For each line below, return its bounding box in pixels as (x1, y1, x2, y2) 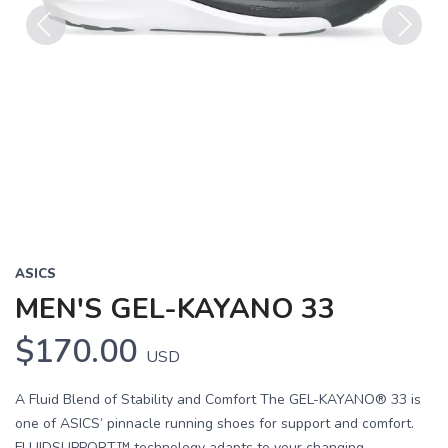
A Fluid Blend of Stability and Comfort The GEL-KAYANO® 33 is (15, 390, 421, 410)
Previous (26, 45, 89, 68)
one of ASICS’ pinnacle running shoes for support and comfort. (15, 414, 414, 434)
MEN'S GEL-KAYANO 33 (15, 290, 335, 329)
